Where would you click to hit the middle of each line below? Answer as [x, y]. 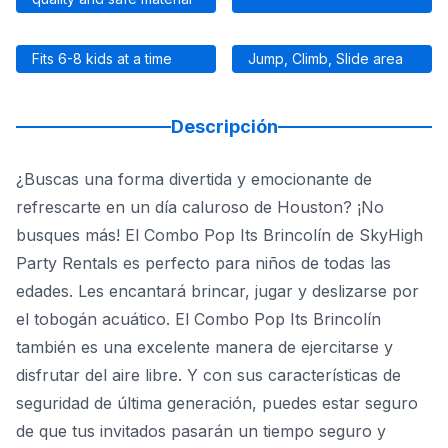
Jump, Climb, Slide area [325, 58]
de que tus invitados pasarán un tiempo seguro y [201, 431]
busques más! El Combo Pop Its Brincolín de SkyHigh [219, 235]
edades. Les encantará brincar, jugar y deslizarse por [217, 291]
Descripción [224, 126]
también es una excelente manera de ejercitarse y [204, 347]
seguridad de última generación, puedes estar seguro [217, 403]
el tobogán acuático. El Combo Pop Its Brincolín [198, 319]
